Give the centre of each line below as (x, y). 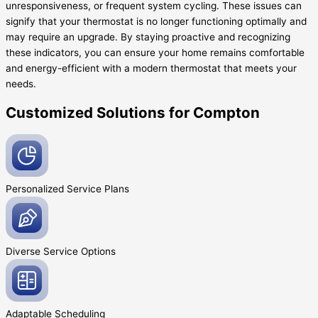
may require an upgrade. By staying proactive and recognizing (148, 37)
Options (98, 251)
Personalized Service (55, 188)
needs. (21, 83)
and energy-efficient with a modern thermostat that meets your (151, 68)
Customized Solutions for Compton (133, 112)
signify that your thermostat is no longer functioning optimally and (156, 21)
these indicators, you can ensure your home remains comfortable (155, 52)
